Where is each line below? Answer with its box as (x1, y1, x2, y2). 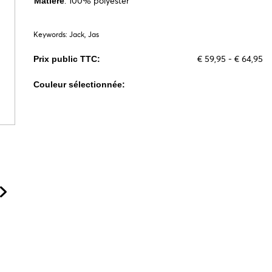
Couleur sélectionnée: (33, 80, 126, 90)
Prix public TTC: (33, 54, 101, 64)
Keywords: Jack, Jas (33, 30, 100, 39)
